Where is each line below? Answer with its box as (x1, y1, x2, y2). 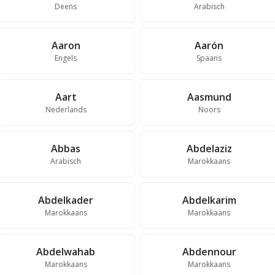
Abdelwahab (36, 245, 96, 258)
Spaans (196, 53, 222, 63)
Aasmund (187, 90, 231, 104)
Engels (55, 53, 77, 63)
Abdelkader (38, 193, 94, 207)
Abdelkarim (182, 193, 236, 207)
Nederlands (45, 104, 87, 115)
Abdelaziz (186, 142, 232, 155)
